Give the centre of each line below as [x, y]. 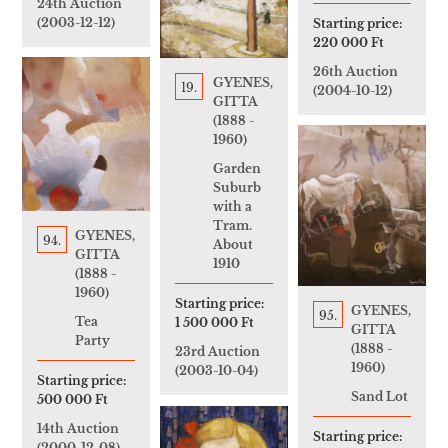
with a [232, 207]
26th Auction [355, 71]
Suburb [237, 188]
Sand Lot [379, 396]
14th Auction [78, 429]
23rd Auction [217, 352]
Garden [237, 169]
